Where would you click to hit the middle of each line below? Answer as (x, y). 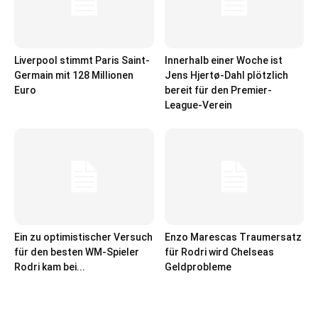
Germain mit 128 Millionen (74, 76)
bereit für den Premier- (218, 91)
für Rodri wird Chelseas (219, 252)
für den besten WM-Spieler (77, 252)
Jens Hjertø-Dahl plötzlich (226, 76)
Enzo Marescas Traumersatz (233, 237)
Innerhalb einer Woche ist (223, 61)
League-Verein (198, 105)
